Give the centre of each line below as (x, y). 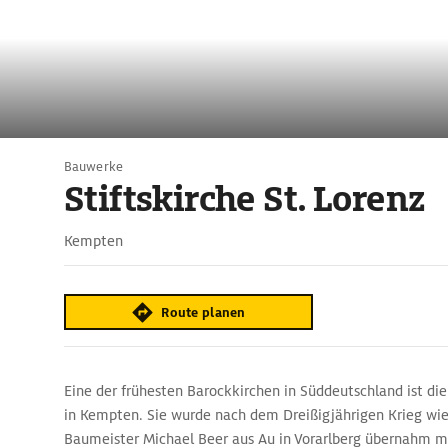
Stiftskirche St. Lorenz (244, 199)
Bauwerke (93, 166)
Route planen (203, 312)
